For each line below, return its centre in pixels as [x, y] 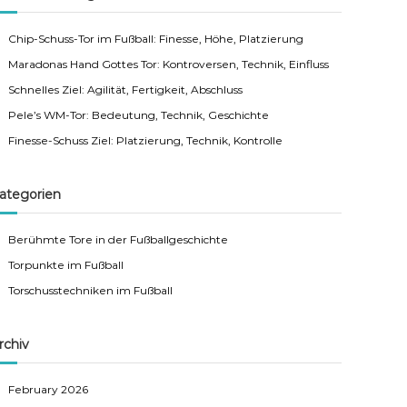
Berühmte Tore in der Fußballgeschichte [119, 239]
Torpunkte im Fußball [66, 265]
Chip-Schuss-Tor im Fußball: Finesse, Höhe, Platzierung [156, 39]
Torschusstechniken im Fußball [91, 290]
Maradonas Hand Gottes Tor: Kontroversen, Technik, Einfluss [169, 64]
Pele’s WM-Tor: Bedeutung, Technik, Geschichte [139, 115]
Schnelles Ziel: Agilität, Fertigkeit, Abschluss [126, 89]
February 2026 [49, 389]
